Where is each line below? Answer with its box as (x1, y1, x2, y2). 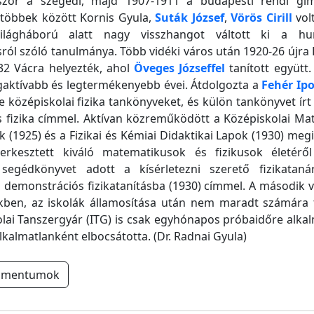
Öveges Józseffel (134, 60, 226, 76)
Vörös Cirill (231, 10, 292, 25)
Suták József (155, 10, 224, 25)
